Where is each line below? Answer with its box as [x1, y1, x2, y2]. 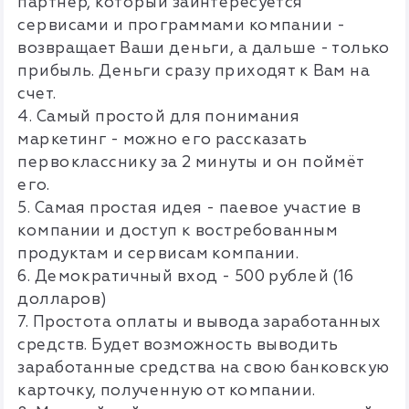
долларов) [17, 289, 108, 309]
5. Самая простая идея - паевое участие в [17, 198, 362, 218]
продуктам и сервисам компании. [17, 244, 299, 264]
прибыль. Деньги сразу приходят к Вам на [17, 61, 371, 81]
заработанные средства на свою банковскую [17, 358, 390, 378]
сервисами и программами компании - [17, 16, 345, 36]
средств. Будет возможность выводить [17, 335, 339, 355]
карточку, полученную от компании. [17, 381, 316, 401]
